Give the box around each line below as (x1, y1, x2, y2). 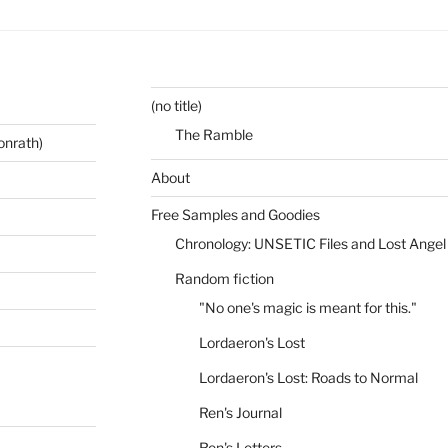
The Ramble (174, 126, 253, 143)
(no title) (150, 97, 202, 114)
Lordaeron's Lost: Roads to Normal (198, 369, 418, 386)
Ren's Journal (198, 404, 282, 421)
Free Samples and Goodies (150, 206, 320, 223)
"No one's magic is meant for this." (198, 299, 417, 316)
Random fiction (174, 270, 274, 287)
